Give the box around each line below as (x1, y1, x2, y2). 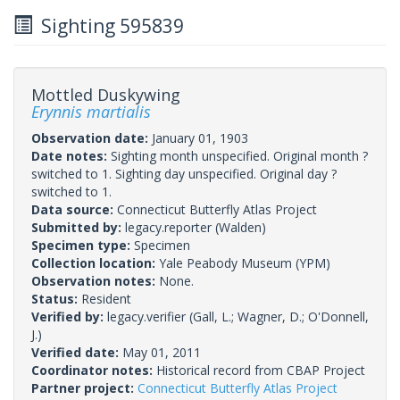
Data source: (31, 200, 117, 218)
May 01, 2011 (122, 343, 201, 361)
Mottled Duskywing (31, 83, 180, 105)
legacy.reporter (125, 218, 212, 236)
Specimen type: (31, 236, 134, 254)
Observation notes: (31, 271, 159, 289)
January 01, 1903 (152, 129, 248, 146)
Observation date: (31, 129, 152, 146)
